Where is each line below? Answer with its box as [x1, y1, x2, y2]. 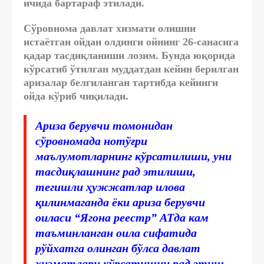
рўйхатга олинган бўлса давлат [35, 241, 200, 255]
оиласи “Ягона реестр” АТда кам [35, 210, 209, 224]
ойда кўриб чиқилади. [24, 90, 128, 102]
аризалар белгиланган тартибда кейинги [24, 76, 218, 88]
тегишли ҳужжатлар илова [35, 180, 185, 193]
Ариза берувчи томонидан [35, 118, 173, 132]
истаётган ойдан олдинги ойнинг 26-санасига [24, 35, 239, 48]
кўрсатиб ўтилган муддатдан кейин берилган [24, 62, 239, 75]
